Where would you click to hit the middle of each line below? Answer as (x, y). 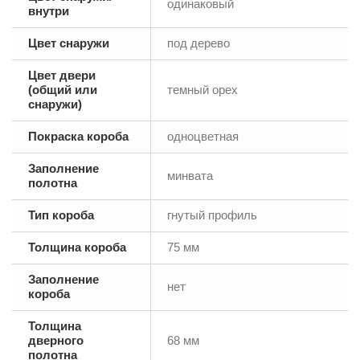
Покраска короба (78, 137)
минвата (190, 176)
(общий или (63, 90)
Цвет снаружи (69, 43)
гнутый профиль (212, 215)
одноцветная (203, 137)
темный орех (202, 90)
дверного (56, 341)
